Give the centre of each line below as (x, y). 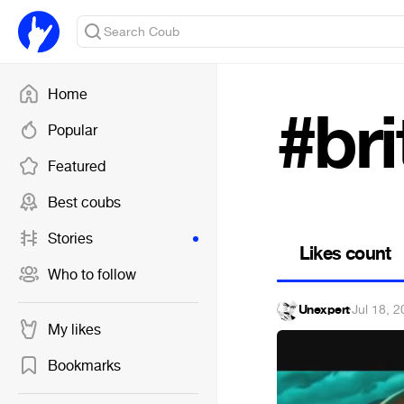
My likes (74, 330)
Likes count (345, 253)
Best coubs (84, 202)
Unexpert (324, 310)
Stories (70, 239)
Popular (73, 130)
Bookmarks (84, 366)
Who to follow (92, 275)
